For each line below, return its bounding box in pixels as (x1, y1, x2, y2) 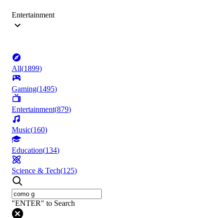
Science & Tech (12, 166, 60, 175)
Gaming (12, 85, 36, 93)
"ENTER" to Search (12, 199, 75, 208)
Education (12, 146, 43, 155)
